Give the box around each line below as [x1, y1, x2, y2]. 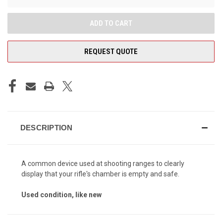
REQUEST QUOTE [84, 47, 138, 56]
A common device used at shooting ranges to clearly [21, 159, 184, 167]
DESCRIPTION [20, 123, 73, 132]
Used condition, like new [21, 190, 102, 199]
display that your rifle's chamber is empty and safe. [21, 169, 179, 178]
